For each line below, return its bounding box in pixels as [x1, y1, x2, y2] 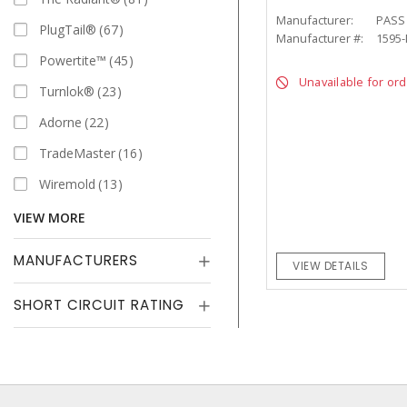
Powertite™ [39, 51, 106, 69]
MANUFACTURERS [14, 251, 138, 270]
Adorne [39, 113, 82, 131]
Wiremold [39, 174, 95, 193]
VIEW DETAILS [293, 258, 369, 274]
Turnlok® [39, 82, 94, 100]
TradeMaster [39, 144, 115, 162]
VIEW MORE [14, 209, 85, 226]
